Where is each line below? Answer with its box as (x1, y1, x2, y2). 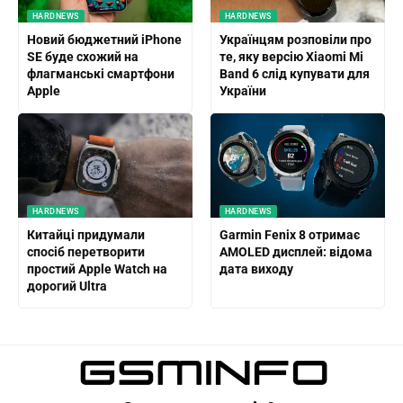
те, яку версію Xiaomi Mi (219, 49, 363, 65)
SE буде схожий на (26, 49, 139, 65)
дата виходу (219, 262, 293, 277)
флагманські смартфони (26, 67, 175, 82)
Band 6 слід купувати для (219, 67, 370, 82)
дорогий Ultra (26, 279, 107, 294)
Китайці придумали (26, 228, 145, 243)
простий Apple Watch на (26, 262, 167, 277)
